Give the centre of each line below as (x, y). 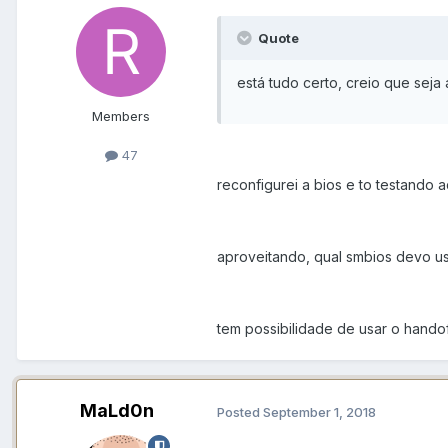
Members (121, 116)
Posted (240, 411)
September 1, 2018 (319, 411)
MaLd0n (117, 411)
